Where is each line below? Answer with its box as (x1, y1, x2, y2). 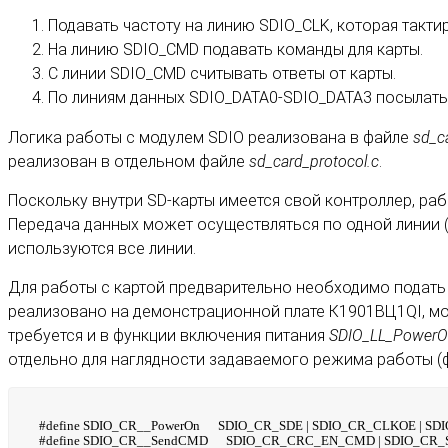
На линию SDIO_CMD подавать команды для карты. (48, 39, 423, 59)
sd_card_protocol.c (249, 151, 379, 171)
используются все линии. (8, 238, 196, 258)
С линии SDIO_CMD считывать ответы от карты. (48, 63, 396, 83)
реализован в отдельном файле (8, 151, 249, 171)
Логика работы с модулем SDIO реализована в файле (8, 127, 413, 147)
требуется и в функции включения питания (8, 325, 329, 345)
